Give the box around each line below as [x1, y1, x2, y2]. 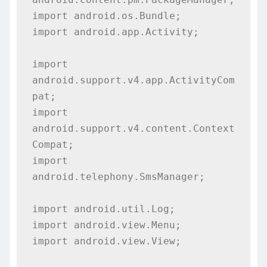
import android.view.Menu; [32, 219, 181, 231]
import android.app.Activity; [32, 26, 199, 38]
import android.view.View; [32, 235, 181, 247]
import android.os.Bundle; [32, 10, 181, 21]
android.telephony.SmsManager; [32, 170, 205, 182]
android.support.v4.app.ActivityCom [32, 74, 235, 86]
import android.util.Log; [32, 203, 175, 215]
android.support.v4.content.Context [32, 122, 235, 134]
